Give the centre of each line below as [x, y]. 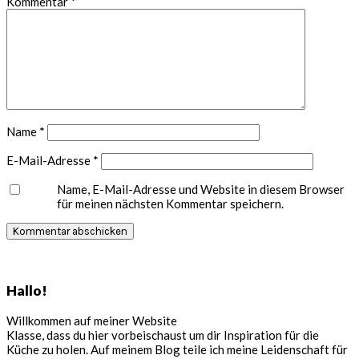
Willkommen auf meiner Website [92, 320]
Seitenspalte [59, 264]
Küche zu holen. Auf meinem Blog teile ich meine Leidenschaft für [177, 349]
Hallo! [27, 290]
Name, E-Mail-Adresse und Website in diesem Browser [201, 190]
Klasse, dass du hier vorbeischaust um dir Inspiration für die [163, 335]
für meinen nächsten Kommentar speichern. [171, 204]
